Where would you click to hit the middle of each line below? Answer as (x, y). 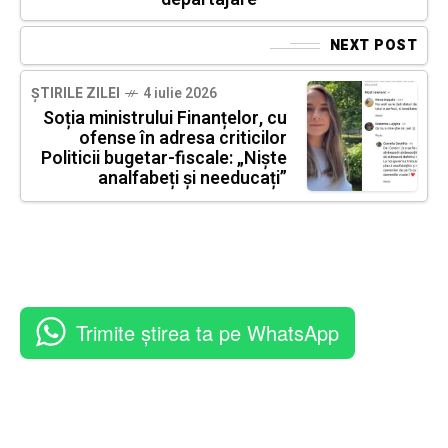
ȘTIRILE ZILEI (75, 94)
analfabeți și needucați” (192, 179)
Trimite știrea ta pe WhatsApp (207, 333)
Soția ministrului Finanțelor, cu (165, 119)
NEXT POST (373, 46)
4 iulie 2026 (180, 94)
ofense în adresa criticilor (183, 139)
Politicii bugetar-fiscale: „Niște (164, 159)
